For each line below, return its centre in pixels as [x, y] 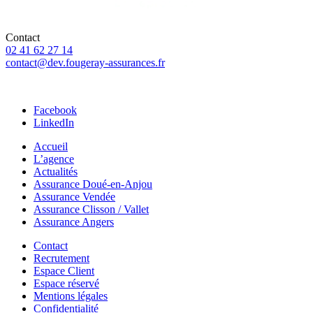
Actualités [56, 172]
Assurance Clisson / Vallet [91, 210]
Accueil [51, 147]
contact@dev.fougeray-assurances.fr [85, 63]
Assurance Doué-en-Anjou [93, 184]
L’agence [54, 159]
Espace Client [64, 271]
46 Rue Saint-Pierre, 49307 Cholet [82, 87]
